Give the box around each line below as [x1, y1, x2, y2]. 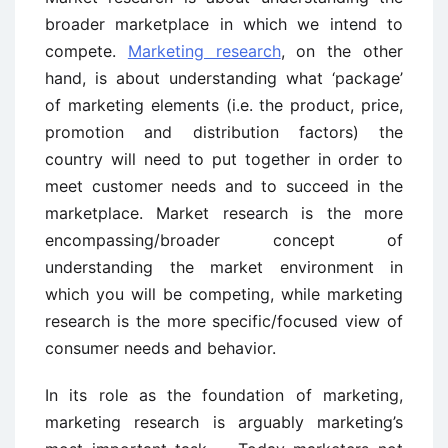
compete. [45, 41, 128, 61]
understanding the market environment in [45, 257, 403, 277]
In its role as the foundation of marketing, [45, 385, 403, 405]
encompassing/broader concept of [45, 230, 403, 250]
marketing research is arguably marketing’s [45, 412, 403, 432]
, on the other [280, 41, 404, 61]
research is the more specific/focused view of [45, 311, 403, 331]
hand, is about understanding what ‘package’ [45, 68, 403, 88]
